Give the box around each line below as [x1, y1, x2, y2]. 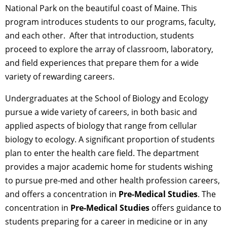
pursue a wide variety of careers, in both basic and [5, 106, 197, 118]
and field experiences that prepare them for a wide [5, 57, 199, 68]
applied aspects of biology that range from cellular [5, 120, 197, 131]
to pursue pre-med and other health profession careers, [5, 174, 220, 186]
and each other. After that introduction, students [5, 29, 194, 41]
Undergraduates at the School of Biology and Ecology [5, 92, 208, 104]
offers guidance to [149, 202, 221, 213]
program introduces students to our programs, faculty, [5, 16, 216, 27]
